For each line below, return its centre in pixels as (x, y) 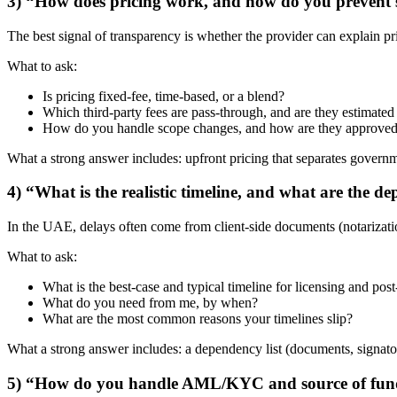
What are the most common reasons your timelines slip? (198, 318)
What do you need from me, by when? (150, 302)
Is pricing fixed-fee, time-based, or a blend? (163, 96)
